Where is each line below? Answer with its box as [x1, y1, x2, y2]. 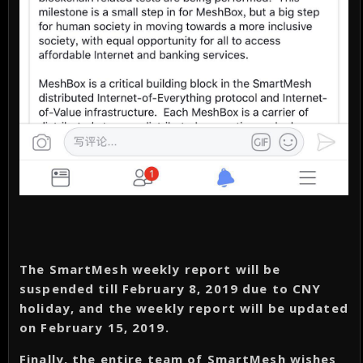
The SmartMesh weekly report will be [19, 261, 281, 278]
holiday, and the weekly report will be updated [19, 300, 348, 317]
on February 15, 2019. [19, 319, 169, 336]
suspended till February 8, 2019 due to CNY [19, 280, 322, 297]
